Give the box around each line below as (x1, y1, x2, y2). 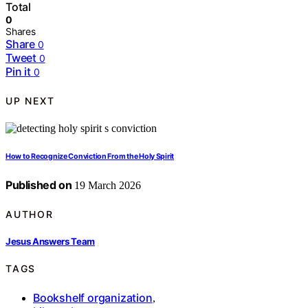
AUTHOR (5, 208, 54, 220)
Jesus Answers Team (5, 235, 96, 247)
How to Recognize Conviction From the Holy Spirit (5, 152, 175, 162)
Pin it (5, 65, 31, 79)
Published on (5, 178, 72, 192)
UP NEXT (5, 94, 55, 107)
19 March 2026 (71, 179, 142, 192)
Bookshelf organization (33, 290, 153, 305)
